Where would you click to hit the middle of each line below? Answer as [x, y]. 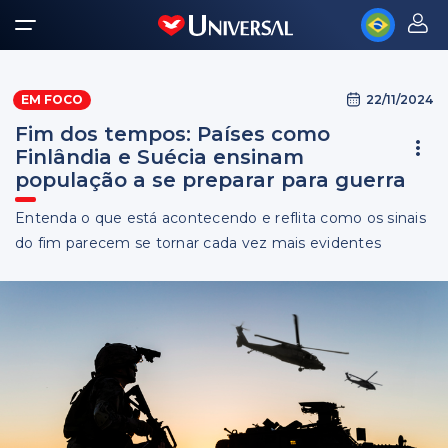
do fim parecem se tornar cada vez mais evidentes [198, 243]
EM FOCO [52, 99]
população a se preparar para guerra [210, 180]
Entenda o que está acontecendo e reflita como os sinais [220, 218]
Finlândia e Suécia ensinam [159, 157]
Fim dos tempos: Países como [172, 134]
